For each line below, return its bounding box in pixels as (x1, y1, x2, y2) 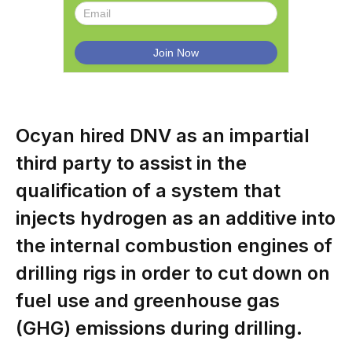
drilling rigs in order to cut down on (16, 261, 330, 284)
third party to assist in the (16, 151, 247, 174)
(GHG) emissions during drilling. (16, 316, 302, 339)
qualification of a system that (16, 178, 280, 202)
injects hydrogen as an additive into (16, 206, 335, 229)
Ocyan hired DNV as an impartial (16, 123, 310, 147)
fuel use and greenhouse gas (16, 288, 280, 312)
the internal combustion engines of (16, 233, 332, 257)
